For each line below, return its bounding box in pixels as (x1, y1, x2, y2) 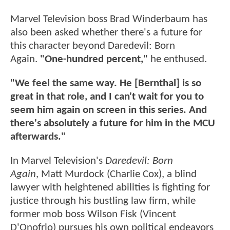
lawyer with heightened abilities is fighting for (10, 182, 210, 194)
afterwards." (10, 131, 66, 143)
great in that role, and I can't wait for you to (10, 91, 204, 103)
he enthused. (148, 53, 207, 65)
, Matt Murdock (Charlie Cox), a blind (36, 169, 197, 180)
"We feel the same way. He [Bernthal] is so (10, 78, 201, 89)
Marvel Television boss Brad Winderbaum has (10, 13, 207, 25)
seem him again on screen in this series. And (10, 105, 207, 116)
